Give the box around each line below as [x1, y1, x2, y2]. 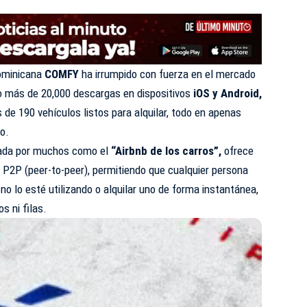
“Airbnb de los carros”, [111, 144, 222, 158]
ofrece [221, 144, 254, 158]
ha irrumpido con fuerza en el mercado [79, 67, 256, 82]
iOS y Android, [193, 86, 262, 101]
